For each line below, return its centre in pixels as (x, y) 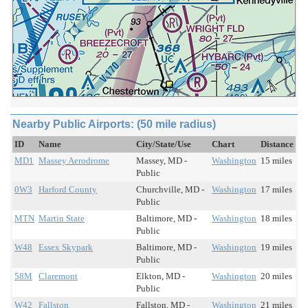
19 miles (276, 247)
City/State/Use (164, 144)
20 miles (276, 276)
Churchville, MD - (170, 190)
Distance (277, 144)
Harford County (68, 190)
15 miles (276, 161)
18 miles (276, 219)
